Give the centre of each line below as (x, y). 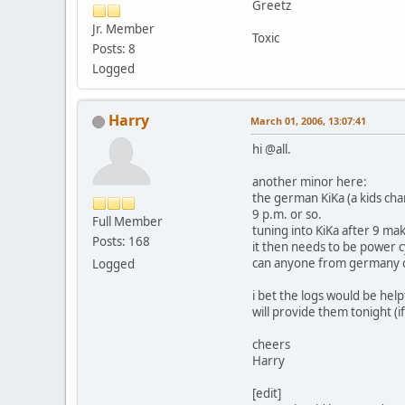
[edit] (267, 394)
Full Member (127, 222)
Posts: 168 (121, 242)
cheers (271, 345)
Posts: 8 (114, 49)
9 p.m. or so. (287, 215)
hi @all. (272, 150)
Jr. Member (123, 29)
